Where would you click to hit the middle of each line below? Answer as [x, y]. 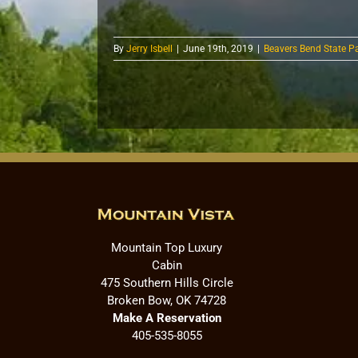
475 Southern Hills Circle [167, 283]
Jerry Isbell [149, 48]
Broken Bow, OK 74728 [167, 300]
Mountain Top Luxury [167, 248]
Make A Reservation [167, 318]
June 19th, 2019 [218, 48]
